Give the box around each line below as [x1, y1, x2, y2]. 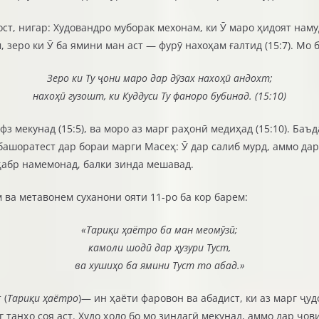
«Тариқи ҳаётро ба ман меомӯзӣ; [81, 223, 238, 237]
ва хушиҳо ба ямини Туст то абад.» [74, 258, 245, 273]
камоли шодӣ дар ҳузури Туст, [88, 241, 231, 255]
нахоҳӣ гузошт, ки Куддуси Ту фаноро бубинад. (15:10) [33, 89, 286, 103]
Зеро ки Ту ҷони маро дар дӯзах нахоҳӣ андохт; [46, 71, 273, 85]
